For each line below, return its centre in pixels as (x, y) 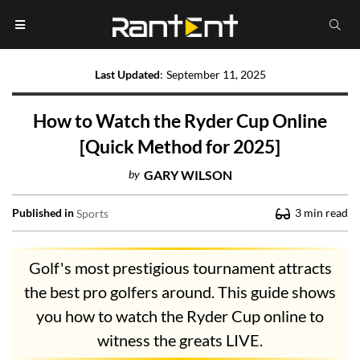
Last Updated (127, 75)
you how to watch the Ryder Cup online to (180, 316)
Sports (92, 213)
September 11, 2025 (216, 75)
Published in (43, 213)
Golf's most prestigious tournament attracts (180, 268)
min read (326, 213)
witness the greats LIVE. (180, 340)
